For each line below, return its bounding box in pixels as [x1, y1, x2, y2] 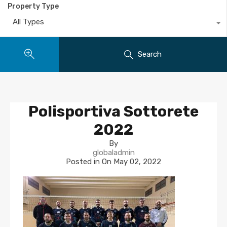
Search [138, 50, 162, 59]
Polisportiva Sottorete [28, 102, 199, 121]
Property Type [8, 2, 59, 11]
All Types [13, 17, 44, 27]
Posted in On [66, 157, 113, 167]
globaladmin [92, 148, 135, 158]
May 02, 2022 [113, 157, 161, 167]
